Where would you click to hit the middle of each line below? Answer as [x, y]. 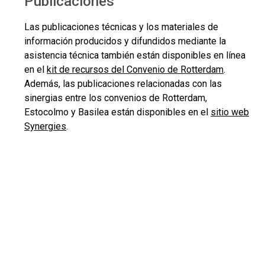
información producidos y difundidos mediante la [125, 41]
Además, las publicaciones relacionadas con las [123, 84]
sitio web [230, 112]
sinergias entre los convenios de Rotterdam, [116, 98]
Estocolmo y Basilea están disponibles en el [117, 112]
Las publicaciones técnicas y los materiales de [121, 27]
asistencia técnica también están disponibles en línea [135, 55]
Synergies [45, 126]
